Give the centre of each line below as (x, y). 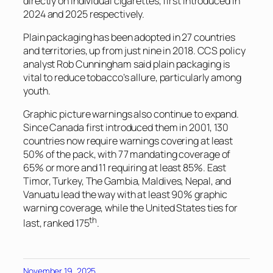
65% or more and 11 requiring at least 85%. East (125, 168)
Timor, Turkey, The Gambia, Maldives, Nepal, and (127, 181)
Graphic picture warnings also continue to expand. (131, 114)
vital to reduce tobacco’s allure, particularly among (132, 78)
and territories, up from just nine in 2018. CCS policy (134, 51)
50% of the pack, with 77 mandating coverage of (127, 154)
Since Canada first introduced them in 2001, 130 (126, 128)
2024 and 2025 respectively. (84, 14)
